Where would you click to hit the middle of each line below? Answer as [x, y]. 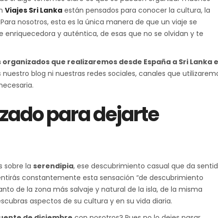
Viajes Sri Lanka [34, 10]
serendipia [53, 166]
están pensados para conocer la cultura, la [136, 10]
